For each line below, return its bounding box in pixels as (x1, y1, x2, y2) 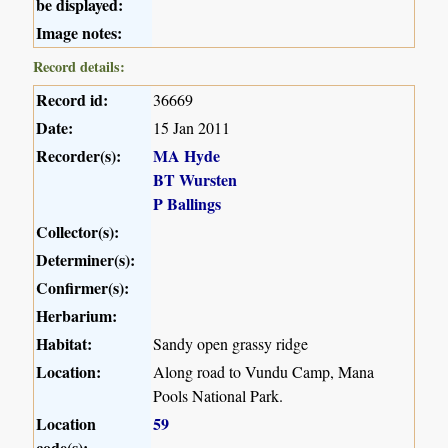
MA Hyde (153, 143, 221, 167)
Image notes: (36, 20, 123, 44)
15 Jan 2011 (153, 116, 231, 138)
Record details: (33, 55, 126, 77)
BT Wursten (153, 167, 238, 191)
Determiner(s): (36, 247, 136, 271)
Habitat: (36, 331, 93, 355)
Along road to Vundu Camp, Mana (153, 360, 375, 382)
